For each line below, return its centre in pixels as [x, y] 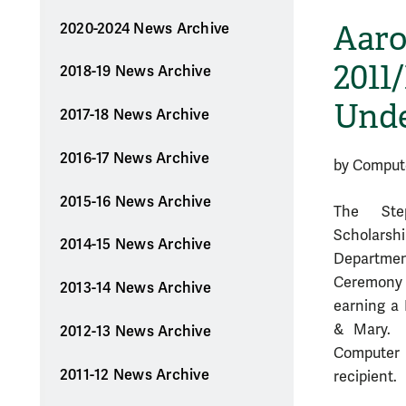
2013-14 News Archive [135, 289]
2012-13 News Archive [135, 331]
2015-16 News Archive [135, 202]
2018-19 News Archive [135, 72]
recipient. [365, 377]
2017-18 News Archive [134, 116]
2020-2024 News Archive [145, 29]
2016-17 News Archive [134, 158]
